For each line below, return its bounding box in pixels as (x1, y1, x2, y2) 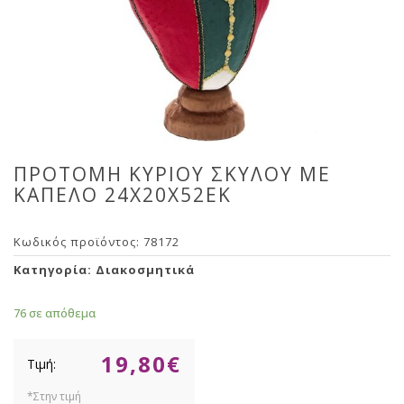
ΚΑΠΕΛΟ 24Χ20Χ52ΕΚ (14, 182, 232, 207)
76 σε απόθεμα (14, 305, 96, 321)
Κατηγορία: (14, 262, 96, 278)
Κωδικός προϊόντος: (14, 234, 143, 250)
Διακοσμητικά (96, 262, 195, 278)
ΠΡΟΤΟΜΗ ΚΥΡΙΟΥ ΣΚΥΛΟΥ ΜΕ (14, 161, 331, 187)
